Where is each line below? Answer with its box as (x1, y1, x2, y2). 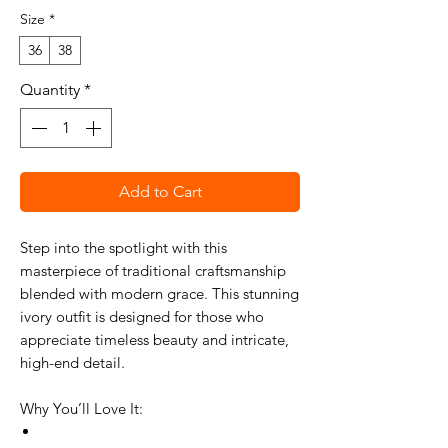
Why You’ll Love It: (20, 399, 143, 418)
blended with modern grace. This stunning (20, 284, 299, 303)
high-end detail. (20, 353, 125, 372)
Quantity (20, 80, 80, 99)
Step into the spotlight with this (20, 238, 227, 257)
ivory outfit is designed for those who (20, 307, 264, 326)
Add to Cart (118, 182, 202, 201)
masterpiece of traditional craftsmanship (20, 261, 286, 280)
